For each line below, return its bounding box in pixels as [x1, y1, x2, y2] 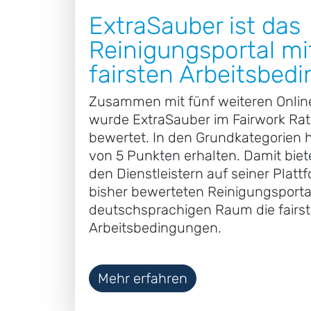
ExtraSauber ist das [88, 11, 301, 41]
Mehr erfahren [97, 270, 187, 287]
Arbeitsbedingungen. [88, 219, 221, 237]
